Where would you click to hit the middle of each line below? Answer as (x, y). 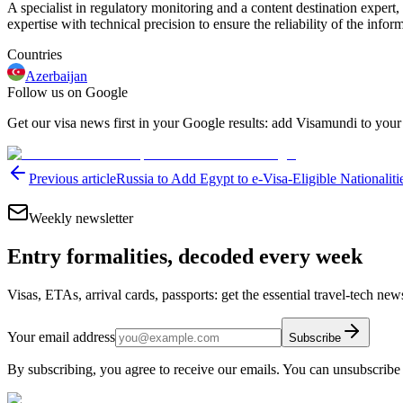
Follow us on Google (67, 93)
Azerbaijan (56, 76)
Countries (35, 55)
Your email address (61, 337)
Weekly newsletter (81, 219)
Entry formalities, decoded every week (185, 257)
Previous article (72, 179)
